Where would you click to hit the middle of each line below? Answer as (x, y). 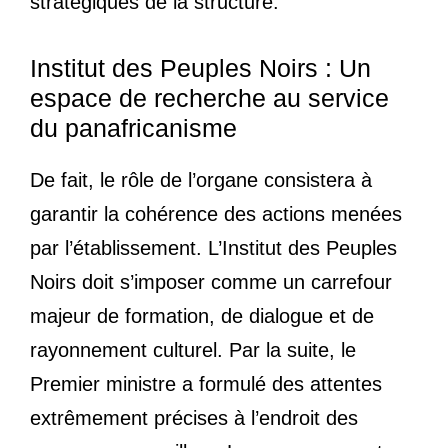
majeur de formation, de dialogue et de (202, 316)
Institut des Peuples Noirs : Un (200, 68)
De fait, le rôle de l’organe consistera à (201, 180)
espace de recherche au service (209, 98)
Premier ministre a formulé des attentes (206, 384)
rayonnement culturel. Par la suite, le (193, 350)
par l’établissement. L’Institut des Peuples (213, 248)
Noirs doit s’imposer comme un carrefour (211, 282)
